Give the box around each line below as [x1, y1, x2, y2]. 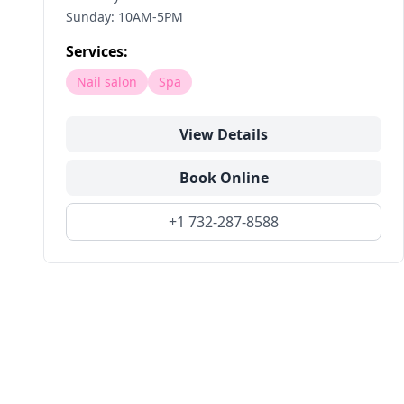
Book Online [179, 168, 269, 188]
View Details [179, 124, 268, 144]
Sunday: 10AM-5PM [66, 8, 183, 25]
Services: [66, 41, 128, 61]
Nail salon [77, 73, 137, 90]
